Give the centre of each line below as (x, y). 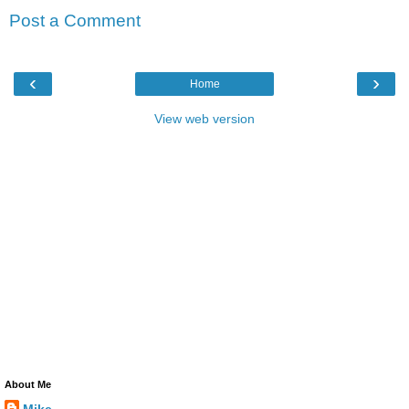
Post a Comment (75, 21)
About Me (28, 384)
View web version (204, 118)
